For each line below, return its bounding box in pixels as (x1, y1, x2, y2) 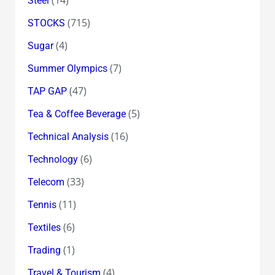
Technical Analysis (27, 130, 109, 142)
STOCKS (27, 17, 65, 29)
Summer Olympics (27, 62, 107, 74)
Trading (27, 244, 61, 256)
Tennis (27, 198, 56, 211)
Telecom (27, 176, 64, 188)
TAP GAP (27, 85, 67, 97)
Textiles (27, 221, 61, 233)
